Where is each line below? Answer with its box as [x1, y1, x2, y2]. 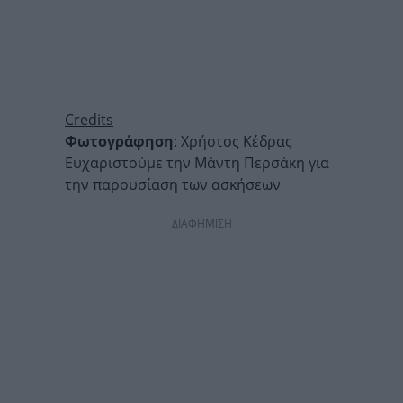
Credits [65, 110, 113, 130]
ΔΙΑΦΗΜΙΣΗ [171, 216, 232, 232]
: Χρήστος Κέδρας [174, 131, 292, 152]
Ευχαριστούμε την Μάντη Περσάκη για [65, 153, 329, 174]
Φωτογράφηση [65, 131, 174, 152]
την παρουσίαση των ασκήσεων [65, 175, 281, 195]
